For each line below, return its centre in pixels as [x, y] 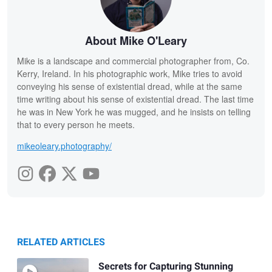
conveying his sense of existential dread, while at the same [130, 87]
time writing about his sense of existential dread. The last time [135, 99]
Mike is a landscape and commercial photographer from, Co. [133, 61]
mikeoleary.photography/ [64, 146]
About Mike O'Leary [136, 41]
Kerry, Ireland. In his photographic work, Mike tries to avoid [130, 74]
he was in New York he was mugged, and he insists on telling [134, 112]
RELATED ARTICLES [61, 243]
